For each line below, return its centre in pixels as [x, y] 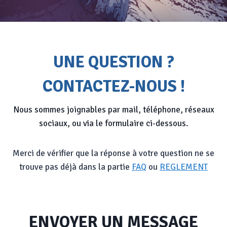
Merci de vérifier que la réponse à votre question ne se [113, 153]
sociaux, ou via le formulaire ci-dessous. [113, 123]
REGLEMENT [184, 167]
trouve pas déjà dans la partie [75, 167]
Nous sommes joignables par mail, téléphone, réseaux [113, 109]
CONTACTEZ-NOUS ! [113, 86]
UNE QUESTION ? [113, 62]
